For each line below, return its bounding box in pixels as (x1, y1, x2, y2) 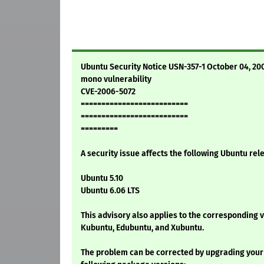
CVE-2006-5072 (81, 87, 136, 97)
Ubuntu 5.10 (81, 173, 123, 184)
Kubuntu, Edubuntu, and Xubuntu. (81, 223, 204, 233)
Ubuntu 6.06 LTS (81, 186, 140, 196)
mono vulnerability (81, 74, 151, 85)
